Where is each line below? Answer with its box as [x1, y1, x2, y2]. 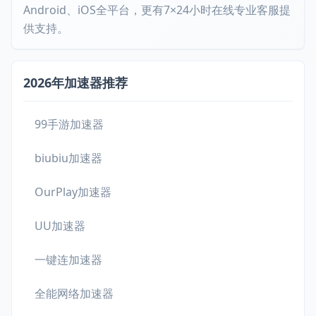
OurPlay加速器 [35, 184, 111, 200]
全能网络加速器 [35, 286, 114, 301]
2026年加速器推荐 [23, 74, 128, 91]
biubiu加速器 [35, 150, 102, 166]
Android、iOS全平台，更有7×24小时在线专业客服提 [23, 2, 291, 18]
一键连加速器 [35, 252, 102, 267]
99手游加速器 [35, 116, 104, 132]
